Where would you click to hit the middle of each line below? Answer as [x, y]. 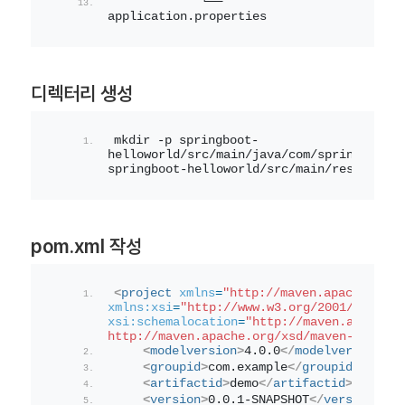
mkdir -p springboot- [186, 141]
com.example [247, 368]
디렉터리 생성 [81, 94]
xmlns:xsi [140, 308]
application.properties [187, 17]
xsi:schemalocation [172, 323]
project [146, 294]
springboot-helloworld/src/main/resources [252, 170]
